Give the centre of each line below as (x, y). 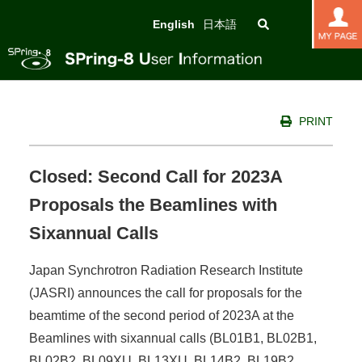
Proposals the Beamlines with (153, 204)
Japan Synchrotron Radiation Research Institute (166, 270)
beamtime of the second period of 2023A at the (161, 315)
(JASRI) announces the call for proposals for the (165, 293)
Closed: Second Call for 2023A (155, 176)
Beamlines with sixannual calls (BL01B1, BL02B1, (173, 338)
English (174, 24)
